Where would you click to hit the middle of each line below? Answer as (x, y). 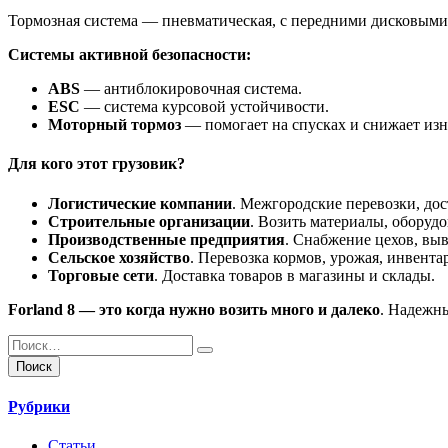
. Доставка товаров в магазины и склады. (294, 275)
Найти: (31, 342)
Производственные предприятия (166, 239)
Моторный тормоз (114, 125)
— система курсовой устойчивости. (204, 107)
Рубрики (39, 406)
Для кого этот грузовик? (96, 164)
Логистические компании (140, 203)
